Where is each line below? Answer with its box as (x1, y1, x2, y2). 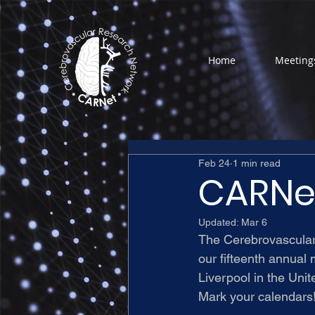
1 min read (233, 157, 281, 169)
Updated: (198, 217, 241, 228)
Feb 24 (198, 157, 230, 169)
